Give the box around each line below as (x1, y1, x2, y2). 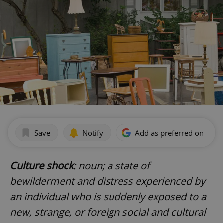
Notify (82, 127, 103, 138)
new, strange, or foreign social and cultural (10, 205, 206, 219)
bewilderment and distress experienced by (10, 174, 205, 188)
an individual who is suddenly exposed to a (10, 190, 206, 204)
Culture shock (10, 159, 73, 173)
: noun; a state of (73, 159, 150, 173)
